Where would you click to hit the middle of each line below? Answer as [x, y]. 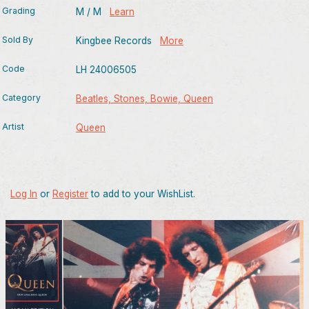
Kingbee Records [118, 41]
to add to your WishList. [142, 194]
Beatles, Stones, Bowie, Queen [144, 99]
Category [21, 98]
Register [70, 194]
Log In [24, 194]
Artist [13, 127]
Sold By [18, 40]
